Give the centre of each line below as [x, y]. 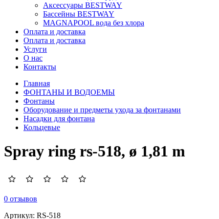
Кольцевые [42, 127]
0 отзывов [21, 198]
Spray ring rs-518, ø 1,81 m [95, 151]
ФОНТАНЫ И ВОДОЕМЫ [69, 92]
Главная [37, 83]
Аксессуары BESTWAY [83, 5]
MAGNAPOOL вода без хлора [94, 23]
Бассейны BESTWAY [79, 14]
